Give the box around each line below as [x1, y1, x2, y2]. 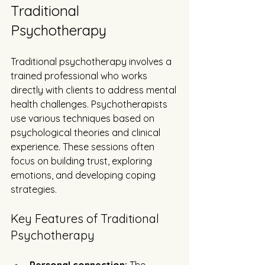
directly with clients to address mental [11, 84, 179, 96]
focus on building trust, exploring [11, 155, 154, 167]
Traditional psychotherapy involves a [11, 56, 174, 68]
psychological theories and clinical [11, 127, 163, 139]
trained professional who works [11, 70, 150, 82]
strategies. [11, 183, 57, 196]
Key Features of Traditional [11, 211, 162, 227]
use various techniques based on [11, 112, 157, 125]
